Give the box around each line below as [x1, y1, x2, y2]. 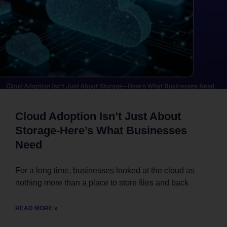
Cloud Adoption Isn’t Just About [15, 110, 181, 123]
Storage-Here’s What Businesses [15, 124, 187, 137]
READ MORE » [15, 205, 58, 212]
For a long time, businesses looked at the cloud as [15, 166, 195, 175]
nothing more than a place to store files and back [15, 178, 188, 187]
